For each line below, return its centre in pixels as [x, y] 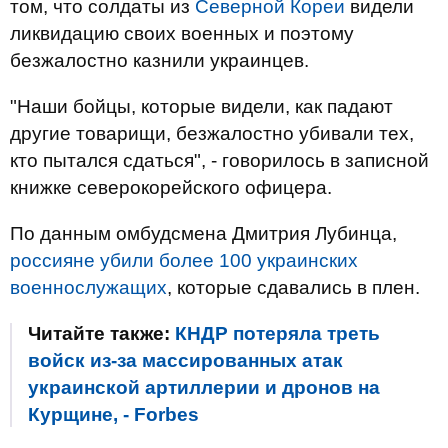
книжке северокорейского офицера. [171, 187]
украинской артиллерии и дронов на [204, 387]
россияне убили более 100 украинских [184, 260]
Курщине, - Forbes [113, 414]
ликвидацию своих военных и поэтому [182, 33]
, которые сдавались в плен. [293, 287]
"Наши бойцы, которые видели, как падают [201, 106]
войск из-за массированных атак [185, 360]
